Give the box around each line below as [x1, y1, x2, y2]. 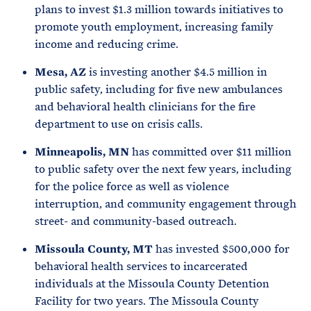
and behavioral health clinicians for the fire [35, 99, 255, 114]
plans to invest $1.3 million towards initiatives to [35, 2, 283, 17]
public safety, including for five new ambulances [35, 82, 283, 96]
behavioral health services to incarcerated [35, 259, 248, 274]
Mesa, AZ [35, 65, 86, 79]
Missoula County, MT [35, 242, 153, 256]
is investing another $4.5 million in [86, 65, 267, 79]
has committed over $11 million [129, 144, 292, 159]
